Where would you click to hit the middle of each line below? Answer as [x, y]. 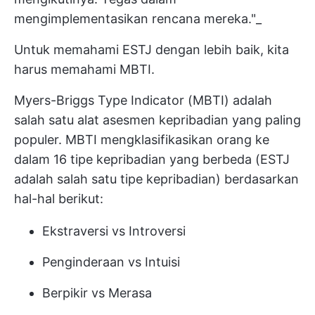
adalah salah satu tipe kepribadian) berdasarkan [156, 179]
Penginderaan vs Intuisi [111, 262]
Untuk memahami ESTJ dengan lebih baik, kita [152, 50]
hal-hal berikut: [59, 199]
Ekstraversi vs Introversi [114, 231]
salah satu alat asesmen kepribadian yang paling [157, 120]
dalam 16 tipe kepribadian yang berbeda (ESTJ [152, 159]
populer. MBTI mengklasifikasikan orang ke [142, 140]
